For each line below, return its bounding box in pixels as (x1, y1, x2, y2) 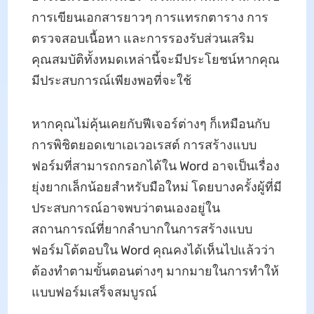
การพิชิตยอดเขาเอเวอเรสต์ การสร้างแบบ (31, 137, 257, 153)
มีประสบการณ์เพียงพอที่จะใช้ (31, 72, 191, 88)
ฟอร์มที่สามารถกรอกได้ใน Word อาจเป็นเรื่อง (31, 158, 280, 174)
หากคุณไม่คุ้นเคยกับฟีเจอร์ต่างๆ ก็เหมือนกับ (31, 116, 270, 132)
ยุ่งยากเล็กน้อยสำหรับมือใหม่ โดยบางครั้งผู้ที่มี (31, 179, 282, 195)
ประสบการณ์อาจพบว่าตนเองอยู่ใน (31, 200, 220, 216)
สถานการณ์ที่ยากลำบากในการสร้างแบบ (31, 221, 252, 237)
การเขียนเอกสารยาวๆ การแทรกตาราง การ (31, 9, 268, 25)
